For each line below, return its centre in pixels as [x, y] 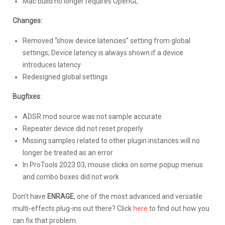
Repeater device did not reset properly [83, 128]
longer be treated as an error [68, 152]
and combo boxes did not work [71, 177]
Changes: [27, 21]
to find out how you [179, 208]
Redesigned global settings [65, 77]
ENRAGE [61, 196]
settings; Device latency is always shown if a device [103, 52]
